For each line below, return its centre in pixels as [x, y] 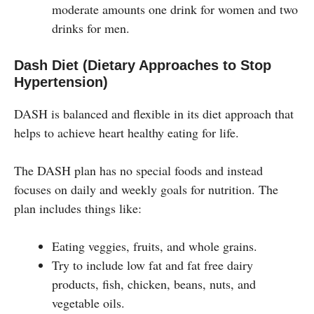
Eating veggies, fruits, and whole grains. [155, 246]
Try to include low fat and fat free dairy [152, 265]
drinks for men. [91, 28]
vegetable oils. [90, 302]
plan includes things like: [78, 208]
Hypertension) [61, 82]
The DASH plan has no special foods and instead [138, 170]
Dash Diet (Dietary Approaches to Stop [143, 65]
